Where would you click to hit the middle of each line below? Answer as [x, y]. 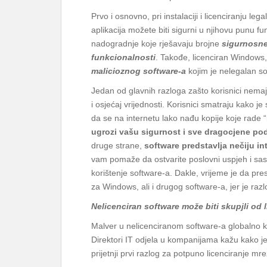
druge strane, [118, 145]
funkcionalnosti [123, 57]
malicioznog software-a [139, 71]
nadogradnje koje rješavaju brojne [156, 44]
